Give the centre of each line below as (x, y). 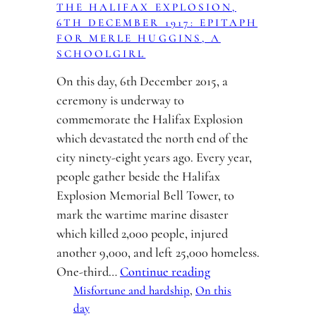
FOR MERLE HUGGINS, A (139, 38)
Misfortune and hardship (132, 290)
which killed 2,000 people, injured (142, 233)
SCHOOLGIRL (101, 53)
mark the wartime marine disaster (142, 214)
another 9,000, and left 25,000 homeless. (158, 253)
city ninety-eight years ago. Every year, (154, 157)
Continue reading (165, 272)
